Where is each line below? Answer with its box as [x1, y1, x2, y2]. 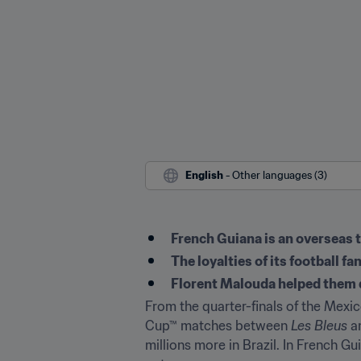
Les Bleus [291, 317, 347, 334]
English [185, 168, 223, 182]
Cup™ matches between [145, 317, 291, 334]
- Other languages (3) [226, 168, 327, 182]
